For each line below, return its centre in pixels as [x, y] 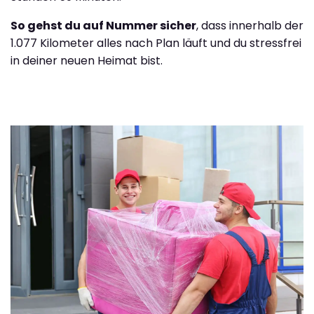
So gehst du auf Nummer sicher [103, 26]
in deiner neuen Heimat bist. [87, 61]
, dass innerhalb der [250, 26]
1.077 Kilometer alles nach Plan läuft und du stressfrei [156, 43]
